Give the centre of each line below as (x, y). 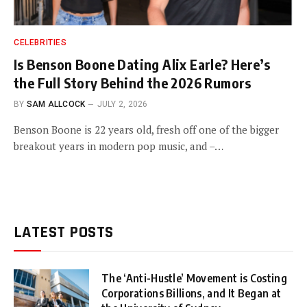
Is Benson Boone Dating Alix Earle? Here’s (142, 64)
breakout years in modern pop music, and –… (119, 146)
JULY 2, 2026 (122, 104)
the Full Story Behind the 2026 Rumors (133, 82)
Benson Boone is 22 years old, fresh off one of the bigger (146, 129)
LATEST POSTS (64, 232)
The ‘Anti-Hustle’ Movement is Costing (194, 278)
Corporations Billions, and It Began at (192, 293)
